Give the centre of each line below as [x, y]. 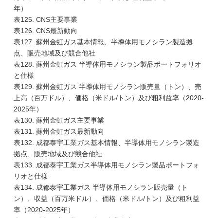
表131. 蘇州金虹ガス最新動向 [59, 131]
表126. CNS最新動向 [45, 31]
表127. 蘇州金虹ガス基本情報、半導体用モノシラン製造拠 [103, 42]
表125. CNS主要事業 [45, 19]
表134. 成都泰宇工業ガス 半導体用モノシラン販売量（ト [101, 187]
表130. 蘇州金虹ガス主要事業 [59, 120]
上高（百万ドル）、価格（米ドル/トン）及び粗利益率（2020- [109, 98]
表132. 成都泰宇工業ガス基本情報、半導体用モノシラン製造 [107, 143]
